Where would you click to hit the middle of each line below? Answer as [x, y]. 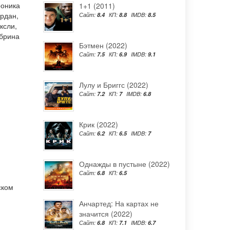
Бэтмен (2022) [103, 45]
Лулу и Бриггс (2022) [113, 85]
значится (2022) [106, 214]
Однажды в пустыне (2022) [124, 164]
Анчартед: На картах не [119, 203]
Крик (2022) [98, 124]
